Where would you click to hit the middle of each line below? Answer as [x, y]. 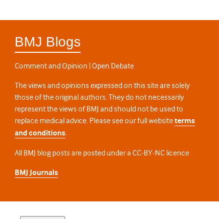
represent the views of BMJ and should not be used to [99, 109]
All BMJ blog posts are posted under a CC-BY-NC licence [102, 153]
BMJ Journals [36, 173]
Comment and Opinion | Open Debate [74, 66]
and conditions [40, 133]
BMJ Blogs [48, 42]
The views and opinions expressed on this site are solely [102, 86]
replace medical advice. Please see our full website [95, 121]
